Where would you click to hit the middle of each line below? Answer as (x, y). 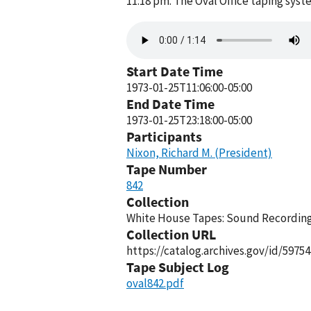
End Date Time (170, 104)
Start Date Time (175, 71)
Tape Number (167, 169)
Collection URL (171, 234)
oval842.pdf (155, 283)
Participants (164, 136)
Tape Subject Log (178, 267)
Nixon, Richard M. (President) (199, 153)
